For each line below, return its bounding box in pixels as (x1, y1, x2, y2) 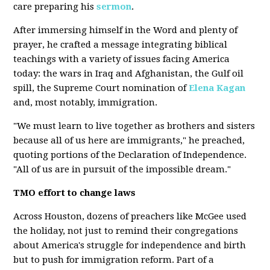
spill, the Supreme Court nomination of (13, 83, 189, 93)
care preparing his (13, 1, 97, 12)
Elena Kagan (189, 83, 246, 93)
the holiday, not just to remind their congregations (13, 225, 239, 236)
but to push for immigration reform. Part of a (13, 254, 215, 265)
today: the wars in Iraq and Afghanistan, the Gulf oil (13, 68, 244, 79)
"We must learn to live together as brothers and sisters (13, 121, 256, 131)
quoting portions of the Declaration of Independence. (13, 149, 247, 160)
